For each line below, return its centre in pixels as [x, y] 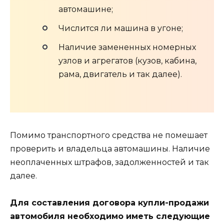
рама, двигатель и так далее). [120, 74]
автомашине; [86, 9]
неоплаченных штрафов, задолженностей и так [109, 162]
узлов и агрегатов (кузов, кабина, [127, 60]
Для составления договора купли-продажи [109, 203]
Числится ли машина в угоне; [121, 28]
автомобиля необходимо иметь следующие [110, 216]
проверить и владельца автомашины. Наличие [110, 149]
